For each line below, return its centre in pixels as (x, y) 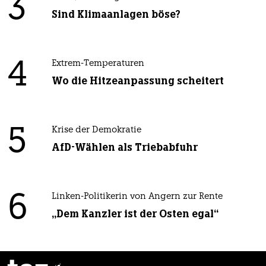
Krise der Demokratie (96, 131)
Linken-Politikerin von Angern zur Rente (137, 197)
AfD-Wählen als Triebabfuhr (124, 148)
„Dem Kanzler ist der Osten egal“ (135, 214)
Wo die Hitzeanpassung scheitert (137, 81)
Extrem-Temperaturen (98, 64)
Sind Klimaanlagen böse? (116, 15)
